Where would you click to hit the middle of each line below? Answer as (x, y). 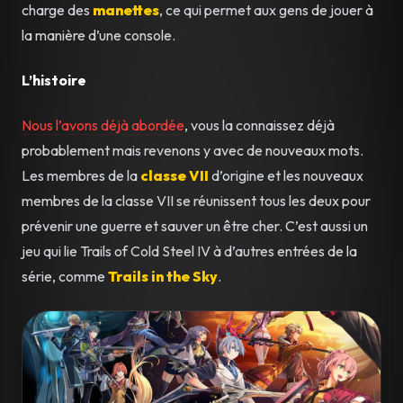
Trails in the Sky (163, 276)
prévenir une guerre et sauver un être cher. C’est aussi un (195, 225)
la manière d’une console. (99, 35)
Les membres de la (81, 175)
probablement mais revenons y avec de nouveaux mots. (193, 150)
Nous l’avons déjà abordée (103, 125)
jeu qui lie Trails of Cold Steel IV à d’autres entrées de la (189, 251)
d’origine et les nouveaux (287, 175)
